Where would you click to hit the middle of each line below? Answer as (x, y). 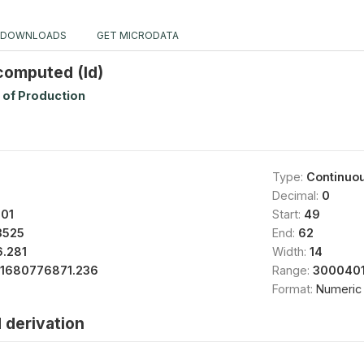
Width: (290, 251)
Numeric (338, 288)
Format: (294, 288)
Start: (288, 214)
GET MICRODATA (136, 35)
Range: (292, 270)
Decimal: (297, 195)
